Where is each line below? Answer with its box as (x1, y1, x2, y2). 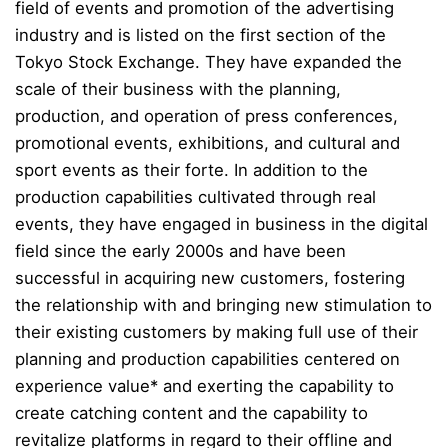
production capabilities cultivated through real (15, 186, 376, 207)
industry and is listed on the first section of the (15, 24, 386, 45)
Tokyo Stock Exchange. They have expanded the (15, 51, 402, 72)
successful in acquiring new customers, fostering (15, 267, 405, 288)
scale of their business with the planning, (15, 78, 341, 99)
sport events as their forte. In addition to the (15, 159, 368, 180)
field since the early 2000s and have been (15, 240, 346, 261)
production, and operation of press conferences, (15, 105, 398, 126)
